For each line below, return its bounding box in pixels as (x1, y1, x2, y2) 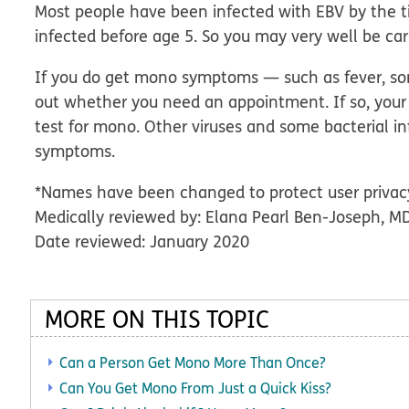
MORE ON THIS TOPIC (45, 303, 269, 335)
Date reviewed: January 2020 (35, 230, 250, 253)
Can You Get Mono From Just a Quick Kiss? (59, 378, 331, 398)
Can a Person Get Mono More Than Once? (59, 352, 326, 372)
